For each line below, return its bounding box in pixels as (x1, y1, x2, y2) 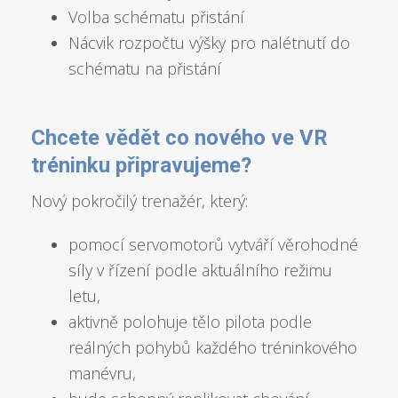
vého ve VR (219, 125, 328, 151)
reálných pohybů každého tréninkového (68, 337, 358, 359)
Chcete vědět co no (31, 125, 219, 151)
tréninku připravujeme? (31, 153, 251, 179)
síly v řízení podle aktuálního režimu (68, 259, 333, 282)
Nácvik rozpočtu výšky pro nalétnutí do (68, 32, 351, 54)
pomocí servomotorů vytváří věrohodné (68, 234, 359, 256)
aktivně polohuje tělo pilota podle (68, 311, 313, 333)
